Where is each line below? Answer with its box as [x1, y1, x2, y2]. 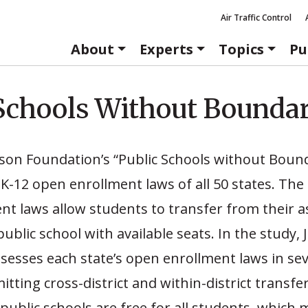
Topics [218, 40, 264, 58]
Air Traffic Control [221, 12, 291, 23]
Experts [139, 40, 193, 58]
